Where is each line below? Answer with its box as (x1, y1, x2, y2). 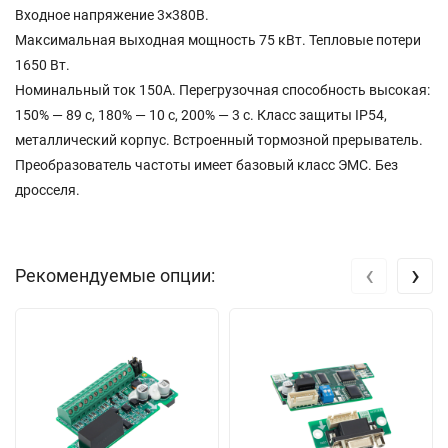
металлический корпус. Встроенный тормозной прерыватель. (15, 131, 423, 148)
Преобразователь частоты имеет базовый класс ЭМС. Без (15, 156, 398, 173)
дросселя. (15, 181, 80, 198)
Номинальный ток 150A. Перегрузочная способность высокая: (15, 81, 430, 98)
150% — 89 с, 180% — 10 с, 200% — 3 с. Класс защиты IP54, (15, 106, 387, 123)
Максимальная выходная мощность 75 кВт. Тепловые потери (15, 31, 421, 48)
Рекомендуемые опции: (15, 264, 215, 286)
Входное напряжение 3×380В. (15, 6, 209, 23)
